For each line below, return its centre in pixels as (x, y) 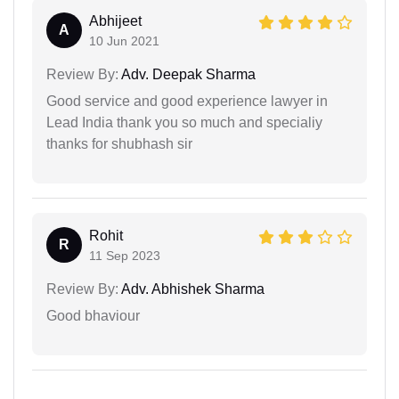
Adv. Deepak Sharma (187, 74)
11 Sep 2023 (125, 255)
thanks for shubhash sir (119, 143)
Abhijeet (115, 20)
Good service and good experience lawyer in (187, 101)
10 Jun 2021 (124, 41)
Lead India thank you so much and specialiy (184, 122)
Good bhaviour (93, 315)
